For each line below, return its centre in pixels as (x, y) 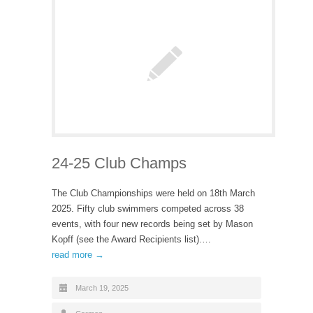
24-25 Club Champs (119, 163)
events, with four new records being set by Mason (152, 224)
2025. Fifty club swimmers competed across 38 (148, 209)
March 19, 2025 (102, 288)
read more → (78, 255)
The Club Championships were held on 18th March (153, 193)
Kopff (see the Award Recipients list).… (131, 239)
